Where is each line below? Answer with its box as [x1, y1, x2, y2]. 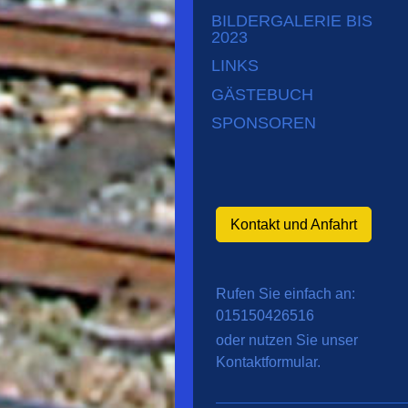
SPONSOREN [211, 114, 316, 133]
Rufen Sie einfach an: [216, 285, 355, 301]
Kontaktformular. [216, 354, 321, 371]
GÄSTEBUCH [211, 85, 313, 104]
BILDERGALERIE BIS [211, 11, 372, 30]
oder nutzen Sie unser [216, 332, 358, 349]
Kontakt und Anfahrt [230, 216, 357, 232]
